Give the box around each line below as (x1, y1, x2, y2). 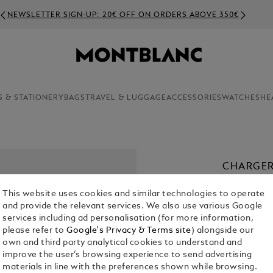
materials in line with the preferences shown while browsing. (2, 263, 258, 272)
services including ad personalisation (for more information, (2, 214, 254, 223)
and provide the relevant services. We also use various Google (2, 202, 263, 211)
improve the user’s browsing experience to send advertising (2, 251, 252, 260)
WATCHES (221, 94, 260, 102)
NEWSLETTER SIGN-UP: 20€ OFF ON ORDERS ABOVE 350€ (7, 11, 239, 19)
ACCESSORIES (166, 94, 222, 102)
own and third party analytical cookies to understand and (2, 239, 243, 247)
